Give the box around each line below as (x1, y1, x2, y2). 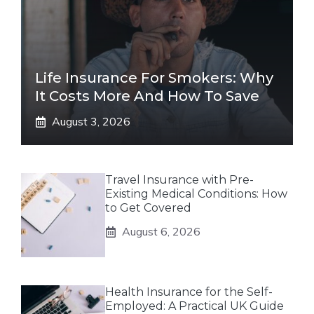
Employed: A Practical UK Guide (105, 299, 284, 313)
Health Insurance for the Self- (105, 285, 273, 299)
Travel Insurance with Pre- (105, 173, 254, 186)
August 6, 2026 (122, 224, 200, 238)
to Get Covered (105, 201, 191, 214)
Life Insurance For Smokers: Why (35, 69, 273, 86)
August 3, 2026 (52, 114, 130, 128)
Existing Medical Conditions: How (105, 187, 287, 200)
